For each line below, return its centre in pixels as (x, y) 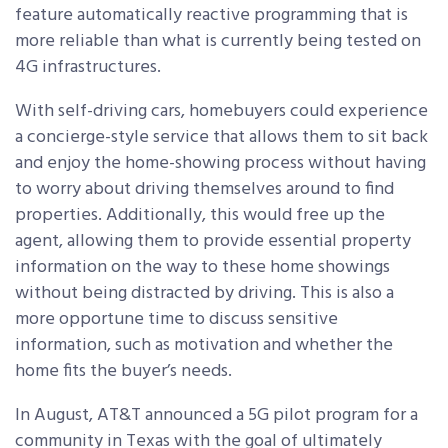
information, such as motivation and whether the (204, 346)
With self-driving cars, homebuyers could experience (221, 112)
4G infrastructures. (88, 68)
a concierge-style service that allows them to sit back (221, 138)
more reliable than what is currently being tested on (218, 42)
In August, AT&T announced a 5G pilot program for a (216, 416)
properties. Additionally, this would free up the (200, 216)
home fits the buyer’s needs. (123, 372)
